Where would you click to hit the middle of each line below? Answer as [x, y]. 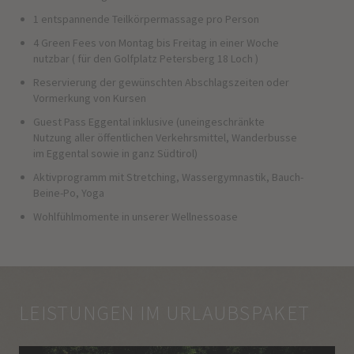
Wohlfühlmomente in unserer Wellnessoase [135, 217]
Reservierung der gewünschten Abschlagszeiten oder [161, 83]
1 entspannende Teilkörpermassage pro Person [147, 19]
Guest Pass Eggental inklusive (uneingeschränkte [149, 122]
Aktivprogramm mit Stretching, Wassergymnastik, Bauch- [168, 177]
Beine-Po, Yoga [70, 193]
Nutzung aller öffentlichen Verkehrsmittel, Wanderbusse [165, 138]
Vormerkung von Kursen [89, 98]
